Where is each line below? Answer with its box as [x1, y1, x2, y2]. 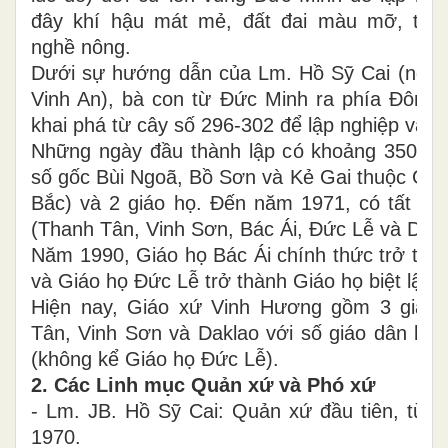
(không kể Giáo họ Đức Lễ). [31, 348, 279, 371]
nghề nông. [31, 36, 131, 59]
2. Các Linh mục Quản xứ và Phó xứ [31, 374, 375, 397]
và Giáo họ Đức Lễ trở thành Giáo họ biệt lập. [31, 270, 439, 293]
